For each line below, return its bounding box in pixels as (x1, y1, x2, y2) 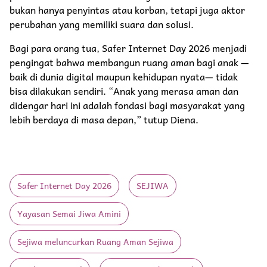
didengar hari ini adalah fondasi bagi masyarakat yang (10, 97, 245, 113)
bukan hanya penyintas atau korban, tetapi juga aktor (10, 2, 245, 18)
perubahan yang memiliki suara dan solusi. (10, 16, 194, 32)
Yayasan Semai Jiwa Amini (17, 207, 121, 221)
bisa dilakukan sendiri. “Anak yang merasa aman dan (10, 83, 238, 99)
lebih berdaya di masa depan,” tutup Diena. (10, 111, 198, 128)
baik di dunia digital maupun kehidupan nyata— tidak (10, 69, 238, 85)
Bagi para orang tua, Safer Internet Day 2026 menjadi (10, 40, 247, 56)
